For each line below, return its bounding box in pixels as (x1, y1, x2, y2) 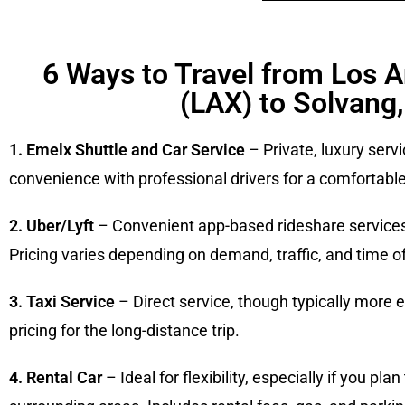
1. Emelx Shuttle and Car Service (9, 140, 245, 159)
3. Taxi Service (9, 292, 115, 311)
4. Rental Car (9, 368, 102, 387)
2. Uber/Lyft (9, 216, 94, 235)
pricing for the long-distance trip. (9, 321, 240, 340)
